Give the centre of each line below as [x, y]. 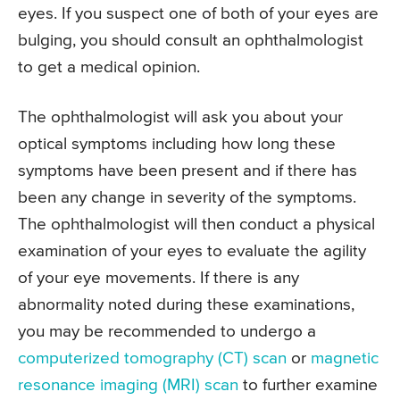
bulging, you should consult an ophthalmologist [191, 41]
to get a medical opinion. [109, 68]
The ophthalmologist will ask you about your [180, 118]
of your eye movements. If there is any [158, 279]
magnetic [345, 359]
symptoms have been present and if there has [187, 171]
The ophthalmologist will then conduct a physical [196, 225]
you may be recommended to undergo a [167, 332]
